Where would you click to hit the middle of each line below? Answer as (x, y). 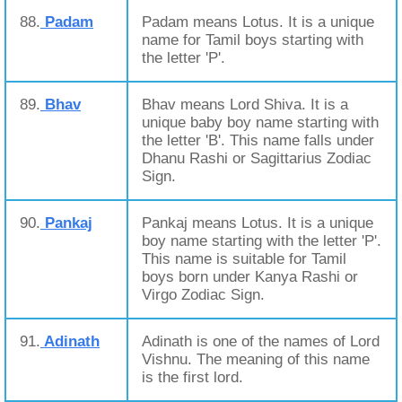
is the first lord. (192, 377)
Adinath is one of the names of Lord (261, 341)
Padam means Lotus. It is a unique (258, 22)
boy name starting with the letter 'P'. (262, 241)
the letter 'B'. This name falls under (258, 140)
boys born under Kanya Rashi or (250, 277)
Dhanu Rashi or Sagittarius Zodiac (257, 158)
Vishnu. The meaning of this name (256, 359)
